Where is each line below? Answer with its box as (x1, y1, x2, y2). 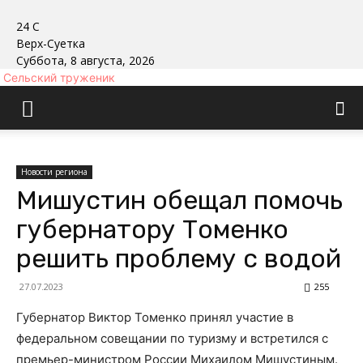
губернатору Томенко (16, 214, 288, 245)
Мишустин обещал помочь (16, 185, 343, 216)
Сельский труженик (3, 70, 115, 84)
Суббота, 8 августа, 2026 (16, 53, 155, 68)
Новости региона (21, 166, 88, 177)
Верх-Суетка (16, 36, 85, 51)
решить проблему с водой (16, 243, 341, 274)
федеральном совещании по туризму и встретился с (16, 331, 328, 346)
